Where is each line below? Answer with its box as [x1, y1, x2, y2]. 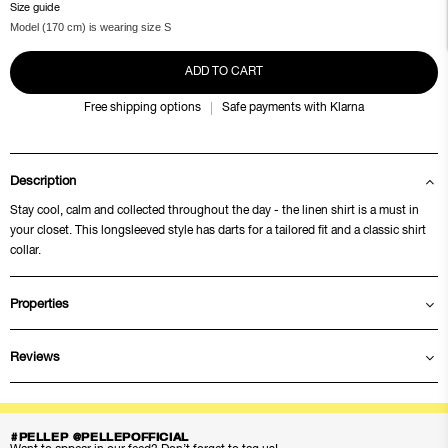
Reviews [10, 351, 60, 365]
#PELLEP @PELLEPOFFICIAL [10, 432, 189, 443]
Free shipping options [84, 101, 201, 114]
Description [10, 175, 76, 189]
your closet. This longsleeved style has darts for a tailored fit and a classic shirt [10, 224, 426, 237]
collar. [10, 244, 41, 257]
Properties [10, 298, 69, 312]
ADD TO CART [185, 65, 263, 78]
